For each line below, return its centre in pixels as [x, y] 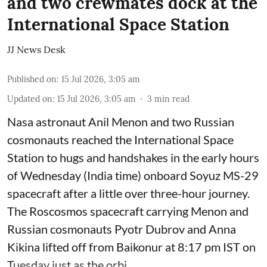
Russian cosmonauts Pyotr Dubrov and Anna [122, 229]
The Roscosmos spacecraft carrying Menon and [128, 211]
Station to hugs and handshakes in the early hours [133, 158]
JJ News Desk [36, 50]
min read [172, 99]
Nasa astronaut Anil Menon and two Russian [121, 122]
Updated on [30, 99]
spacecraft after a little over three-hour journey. [128, 193]
